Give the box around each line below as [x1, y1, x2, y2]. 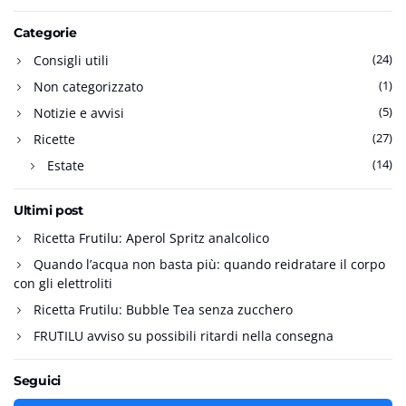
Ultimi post [14, 202, 83, 219]
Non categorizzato [34, 78, 143, 96]
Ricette [34, 130, 75, 149]
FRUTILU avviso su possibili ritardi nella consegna [34, 327, 333, 345]
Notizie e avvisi [34, 104, 124, 122]
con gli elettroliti [14, 275, 112, 293]
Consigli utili [34, 52, 109, 70]
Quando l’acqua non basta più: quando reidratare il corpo [34, 256, 385, 274]
